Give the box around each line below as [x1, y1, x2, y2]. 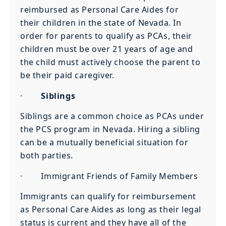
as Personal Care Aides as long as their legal [20, 203, 202, 215]
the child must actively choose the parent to [20, 56, 205, 68]
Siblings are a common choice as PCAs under [20, 110, 204, 122]
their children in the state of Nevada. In [20, 17, 182, 29]
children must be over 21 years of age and [20, 43, 193, 55]
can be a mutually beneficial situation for [20, 137, 189, 148]
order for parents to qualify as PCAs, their [20, 30, 192, 42]
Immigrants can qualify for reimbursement [20, 190, 197, 202]
